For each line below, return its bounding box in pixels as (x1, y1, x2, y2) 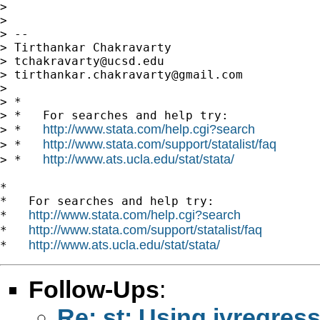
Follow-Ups (29, 275, 159, 303)
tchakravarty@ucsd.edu (14, 54, 164, 68)
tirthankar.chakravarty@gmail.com (14, 67, 243, 81)
